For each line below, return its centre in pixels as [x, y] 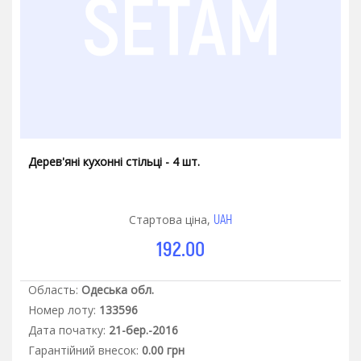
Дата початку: [67, 330]
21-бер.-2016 [143, 330]
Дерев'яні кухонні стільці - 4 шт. [114, 161]
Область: [53, 289]
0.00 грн [163, 350]
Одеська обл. [118, 289]
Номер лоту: [62, 309]
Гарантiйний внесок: [83, 350]
